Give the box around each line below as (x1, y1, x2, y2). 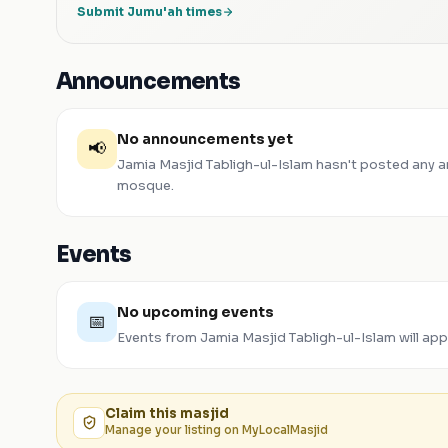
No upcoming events (117, 303, 274, 321)
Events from (117, 329, 200, 346)
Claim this (105, 405, 180, 422)
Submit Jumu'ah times (77, 4, 222, 19)
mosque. (117, 177, 174, 194)
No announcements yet (117, 130, 293, 148)
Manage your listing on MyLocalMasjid (105, 423, 328, 437)
